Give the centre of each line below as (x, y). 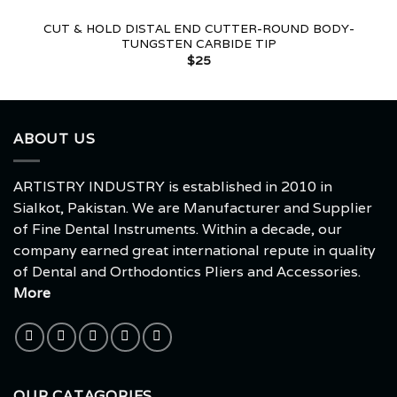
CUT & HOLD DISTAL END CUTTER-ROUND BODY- (198, 29)
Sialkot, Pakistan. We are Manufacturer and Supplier (193, 207)
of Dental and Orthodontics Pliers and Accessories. (187, 271)
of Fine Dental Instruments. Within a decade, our (178, 229)
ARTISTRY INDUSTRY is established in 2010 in (173, 186)
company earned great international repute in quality (195, 250)
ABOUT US (54, 139)
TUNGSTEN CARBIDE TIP (198, 44)
